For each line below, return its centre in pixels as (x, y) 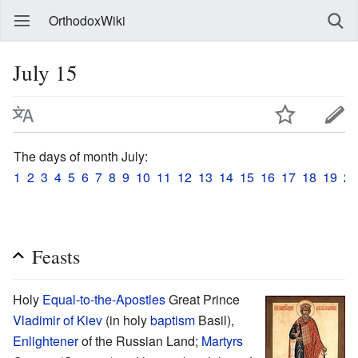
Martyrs (222, 340)
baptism (173, 320)
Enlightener (46, 340)
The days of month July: (81, 156)
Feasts (56, 256)
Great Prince (203, 299)
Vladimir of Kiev (58, 320)
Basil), (215, 320)
